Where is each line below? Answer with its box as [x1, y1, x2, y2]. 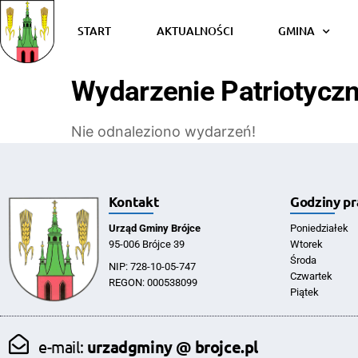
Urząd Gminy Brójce [108, 221, 201, 234]
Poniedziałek [289, 221, 348, 234]
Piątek [289, 285, 319, 298]
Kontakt [108, 193, 160, 210]
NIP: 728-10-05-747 [108, 260, 196, 272]
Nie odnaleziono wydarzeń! [71, 122, 256, 140]
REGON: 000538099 [108, 276, 197, 288]
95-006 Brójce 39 [108, 237, 185, 250]
